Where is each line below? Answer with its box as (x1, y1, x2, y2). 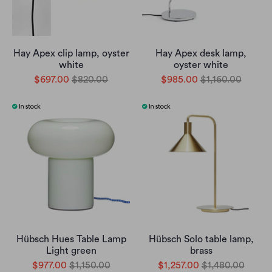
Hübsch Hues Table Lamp (16, 234, 126, 244)
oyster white (174, 60, 228, 70)
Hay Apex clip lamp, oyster (13, 49, 129, 58)
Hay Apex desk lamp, (155, 49, 246, 58)
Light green (46, 246, 97, 256)
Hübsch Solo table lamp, (148, 234, 254, 244)
